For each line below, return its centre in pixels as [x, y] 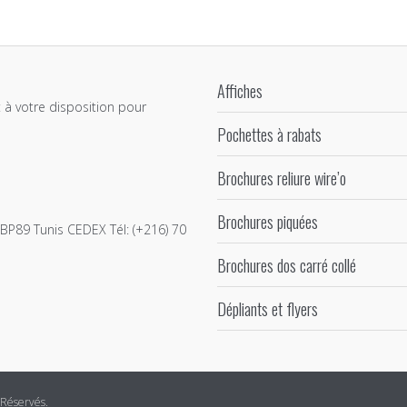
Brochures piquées [268, 221]
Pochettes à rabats [269, 134]
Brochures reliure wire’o [282, 178]
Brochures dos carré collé [287, 265]
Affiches [240, 90]
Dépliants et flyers [268, 308]
